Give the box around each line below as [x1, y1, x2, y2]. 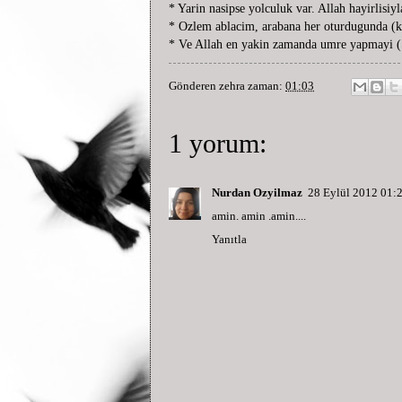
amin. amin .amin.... [212, 210, 306, 223]
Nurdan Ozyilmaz [212, 187, 302, 200]
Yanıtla [212, 233, 247, 247]
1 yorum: [169, 128, 267, 159]
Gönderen [169, 80, 219, 93]
